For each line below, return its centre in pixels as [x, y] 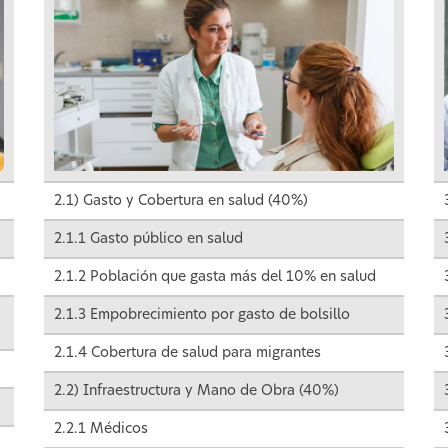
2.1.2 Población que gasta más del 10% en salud [215, 277]
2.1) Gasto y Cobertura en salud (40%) [181, 201]
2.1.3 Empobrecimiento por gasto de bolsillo [202, 315]
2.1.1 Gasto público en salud [148, 239]
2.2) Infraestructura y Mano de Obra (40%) [196, 391]
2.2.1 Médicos [101, 429]
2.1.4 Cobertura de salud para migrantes [187, 353]
